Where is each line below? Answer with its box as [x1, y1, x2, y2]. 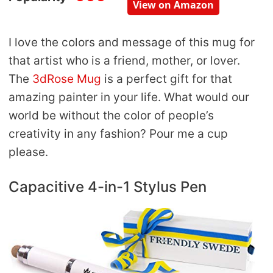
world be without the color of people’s [9, 108, 214, 122]
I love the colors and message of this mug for [9, 35, 255, 49]
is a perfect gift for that [101, 71, 232, 86]
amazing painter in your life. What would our [9, 90, 249, 104]
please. [9, 144, 48, 159]
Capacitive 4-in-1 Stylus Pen [9, 178, 207, 196]
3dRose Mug [32, 71, 101, 86]
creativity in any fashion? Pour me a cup [9, 126, 228, 141]
